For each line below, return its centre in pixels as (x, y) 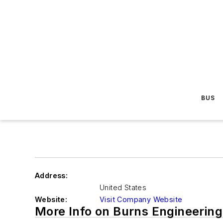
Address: (52, 175)
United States (123, 187)
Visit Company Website (141, 199)
